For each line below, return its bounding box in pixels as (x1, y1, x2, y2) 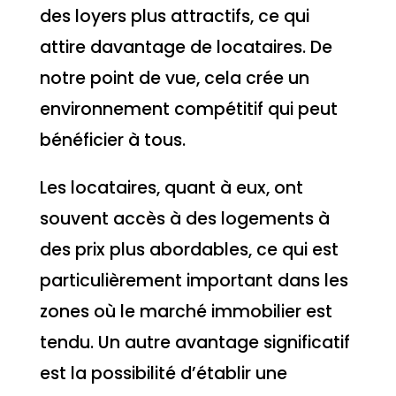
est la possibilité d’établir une (39, 361, 287, 385)
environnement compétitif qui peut (39, 96, 338, 121)
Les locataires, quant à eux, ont (39, 175, 303, 200)
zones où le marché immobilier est (39, 299, 332, 324)
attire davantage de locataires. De (39, 34, 332, 59)
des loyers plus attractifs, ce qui (39, 4, 309, 28)
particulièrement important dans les (39, 268, 348, 293)
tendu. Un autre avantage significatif (39, 330, 350, 354)
